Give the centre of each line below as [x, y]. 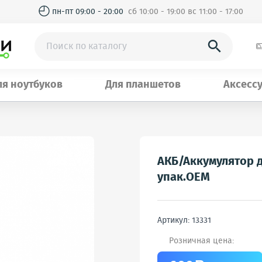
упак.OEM [184, 177]
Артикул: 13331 [184, 220]
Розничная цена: [201, 241]
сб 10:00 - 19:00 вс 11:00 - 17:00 [185, 11]
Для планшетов [143, 85]
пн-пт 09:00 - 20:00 [90, 11]
